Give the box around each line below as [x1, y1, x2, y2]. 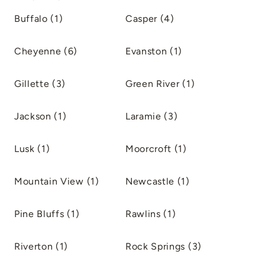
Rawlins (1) [125, 208, 176, 219]
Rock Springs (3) [125, 241, 202, 252]
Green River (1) [125, 78, 195, 89]
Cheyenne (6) [14, 46, 78, 57]
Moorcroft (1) [125, 143, 187, 154]
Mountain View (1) [14, 176, 99, 187]
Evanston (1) [125, 46, 183, 57]
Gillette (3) [14, 78, 66, 89]
